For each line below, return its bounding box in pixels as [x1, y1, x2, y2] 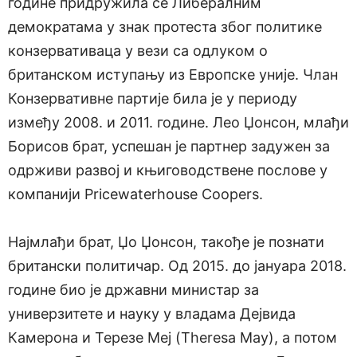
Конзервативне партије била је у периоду [8, 90, 297, 108]
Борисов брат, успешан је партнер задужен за [8, 138, 330, 155]
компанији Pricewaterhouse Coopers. [8, 186, 263, 203]
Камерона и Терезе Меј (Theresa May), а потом [8, 329, 337, 347]
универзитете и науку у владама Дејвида [8, 305, 296, 323]
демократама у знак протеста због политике [8, 18, 322, 36]
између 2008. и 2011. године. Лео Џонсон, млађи [8, 114, 349, 131]
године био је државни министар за [8, 281, 259, 299]
